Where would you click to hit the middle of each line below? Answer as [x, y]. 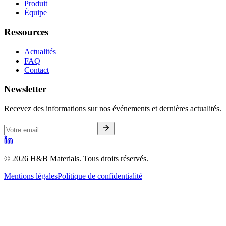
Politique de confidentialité [100, 176]
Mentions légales [31, 176]
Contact [37, 70]
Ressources [26, 32]
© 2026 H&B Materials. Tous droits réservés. [76, 159]
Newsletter [25, 89]
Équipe [36, 13]
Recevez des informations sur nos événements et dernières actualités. [113, 109]
